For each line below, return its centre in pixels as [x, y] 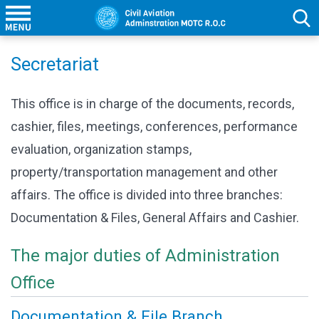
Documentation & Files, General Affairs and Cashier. [155, 218]
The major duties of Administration [145, 256]
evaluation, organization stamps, [101, 149]
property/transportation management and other [144, 172]
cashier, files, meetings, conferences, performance [154, 126]
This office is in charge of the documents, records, [152, 104]
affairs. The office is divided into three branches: [147, 195]
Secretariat [55, 64]
